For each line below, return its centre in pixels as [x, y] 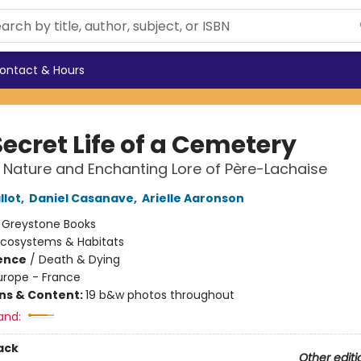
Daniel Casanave [81, 198]
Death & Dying [79, 259]
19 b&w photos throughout [160, 295]
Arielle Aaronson [193, 198]
